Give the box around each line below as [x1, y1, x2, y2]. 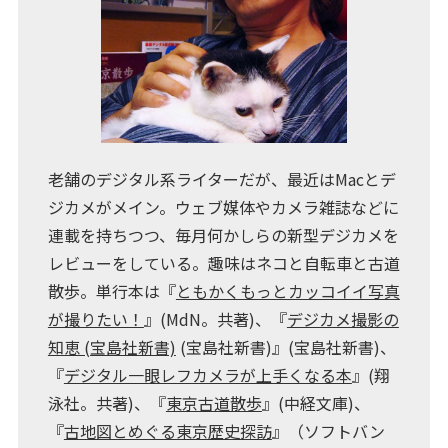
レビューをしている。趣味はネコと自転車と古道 [47, 251, 400, 276]
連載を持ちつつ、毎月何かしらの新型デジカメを [47, 223, 399, 248]
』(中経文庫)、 [261, 391, 370, 416]
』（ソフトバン [271, 419, 385, 444]
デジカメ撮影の [286, 307, 399, 332]
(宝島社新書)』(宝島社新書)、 [175, 335, 396, 360]
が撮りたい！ [47, 307, 144, 332]
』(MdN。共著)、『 [143, 307, 287, 332]
